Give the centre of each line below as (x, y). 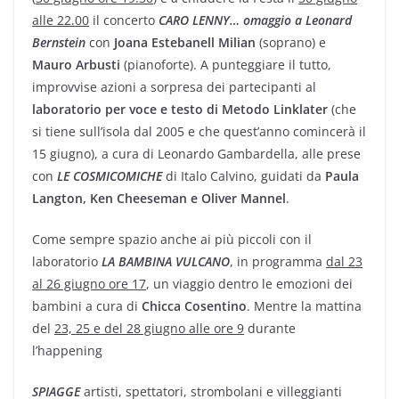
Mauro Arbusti (76, 65)
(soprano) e (291, 42)
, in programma (278, 261)
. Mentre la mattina (304, 306)
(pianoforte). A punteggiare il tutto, (226, 65)
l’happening (67, 350)
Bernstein (59, 42)
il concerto (124, 20)
